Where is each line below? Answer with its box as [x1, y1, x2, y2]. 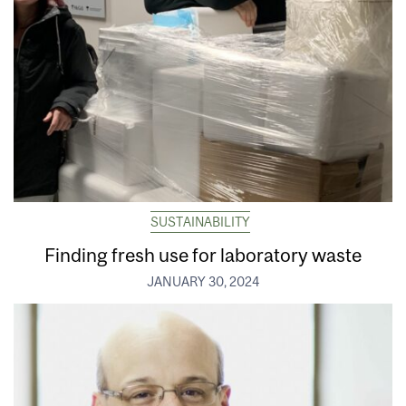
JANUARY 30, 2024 [147, 274, 259, 289]
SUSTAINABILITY [150, 214, 250, 229]
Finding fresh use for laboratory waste [44, 243, 362, 266]
